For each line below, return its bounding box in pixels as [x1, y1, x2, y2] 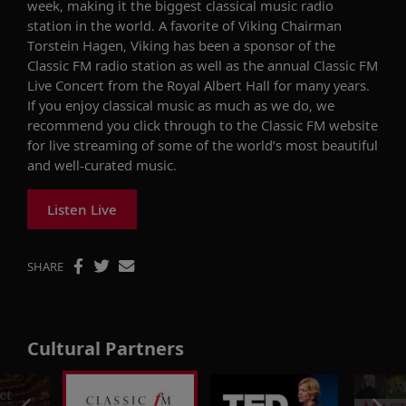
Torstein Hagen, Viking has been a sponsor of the [27, 35, 335, 54]
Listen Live [47, 199, 117, 218]
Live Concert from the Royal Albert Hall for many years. [27, 75, 370, 94]
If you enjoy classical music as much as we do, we [27, 95, 334, 114]
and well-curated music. [27, 155, 177, 174]
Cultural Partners [27, 335, 184, 361]
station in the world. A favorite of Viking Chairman [27, 15, 342, 34]
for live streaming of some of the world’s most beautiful [27, 135, 378, 154]
